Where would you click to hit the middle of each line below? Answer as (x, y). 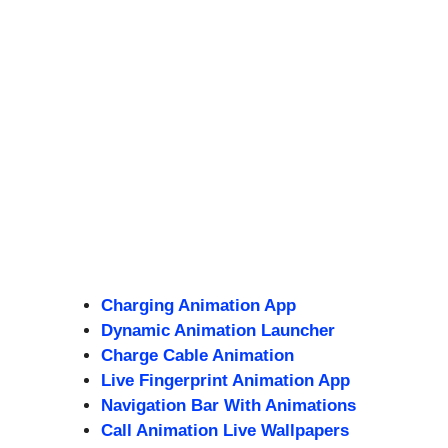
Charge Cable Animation (197, 355)
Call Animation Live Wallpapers (225, 430)
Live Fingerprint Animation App (225, 380)
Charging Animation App (198, 305)
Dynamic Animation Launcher (218, 330)
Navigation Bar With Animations (228, 405)
